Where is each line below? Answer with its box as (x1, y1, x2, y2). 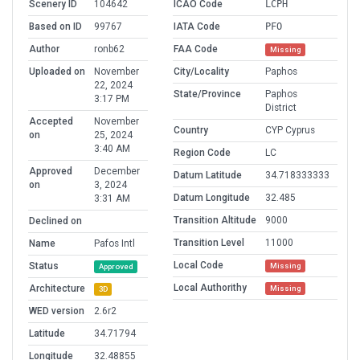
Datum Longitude (174, 192, 250, 204)
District (265, 102, 297, 114)
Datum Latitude (174, 170, 242, 182)
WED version (29, 305, 84, 317)
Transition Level (174, 237, 244, 249)
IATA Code (174, 21, 220, 33)
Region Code (174, 147, 231, 159)
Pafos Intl (94, 238, 135, 250)
